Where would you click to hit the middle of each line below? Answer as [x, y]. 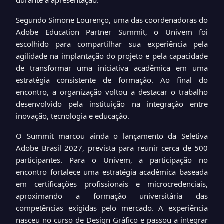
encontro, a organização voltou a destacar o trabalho [112, 92]
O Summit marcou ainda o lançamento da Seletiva [112, 136]
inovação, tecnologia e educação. [73, 116]
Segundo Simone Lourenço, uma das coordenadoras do [112, 20]
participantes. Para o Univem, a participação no [112, 160]
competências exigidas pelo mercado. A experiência [112, 208]
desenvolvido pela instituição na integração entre [112, 104]
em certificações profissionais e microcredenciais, [112, 184]
